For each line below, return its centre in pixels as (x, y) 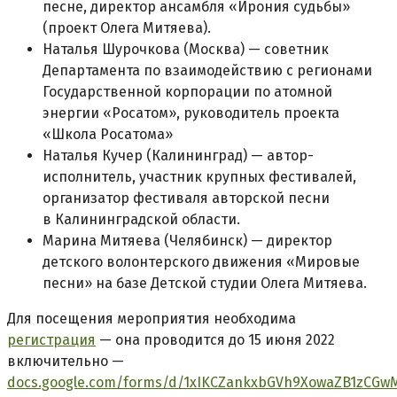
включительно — (66, 361)
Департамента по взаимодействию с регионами (207, 70)
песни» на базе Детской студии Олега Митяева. (205, 283)
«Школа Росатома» (108, 134)
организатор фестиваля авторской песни (186, 198)
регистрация (51, 340)
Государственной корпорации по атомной (187, 92)
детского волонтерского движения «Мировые (201, 262)
